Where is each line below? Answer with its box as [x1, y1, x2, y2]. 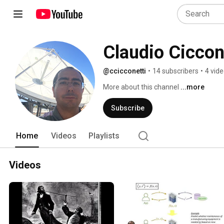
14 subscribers [152, 67, 198, 75]
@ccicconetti [103, 67, 146, 75]
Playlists [88, 131, 119, 140]
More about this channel [103, 83, 179, 91]
